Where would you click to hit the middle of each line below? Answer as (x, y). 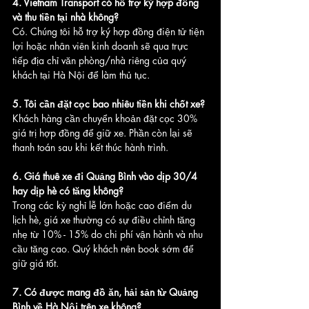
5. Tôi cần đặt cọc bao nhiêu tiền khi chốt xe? (109, 104)
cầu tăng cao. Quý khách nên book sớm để (104, 249)
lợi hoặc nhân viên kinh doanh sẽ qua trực (102, 46)
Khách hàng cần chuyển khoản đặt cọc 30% (106, 118)
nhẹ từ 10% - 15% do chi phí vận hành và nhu (109, 234)
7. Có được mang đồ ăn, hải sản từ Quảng (107, 292)
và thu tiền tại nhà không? (66, 17)
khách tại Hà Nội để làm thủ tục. (81, 75)
